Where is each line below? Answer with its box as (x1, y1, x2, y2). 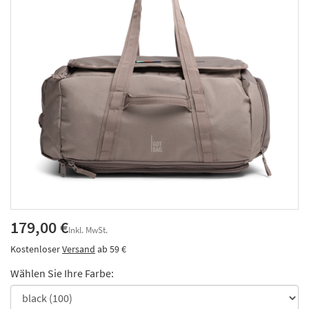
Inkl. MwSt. (68, 224, 108, 236)
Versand (62, 243, 95, 255)
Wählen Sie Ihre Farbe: (10, 266, 114, 280)
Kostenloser (10, 243, 62, 255)
